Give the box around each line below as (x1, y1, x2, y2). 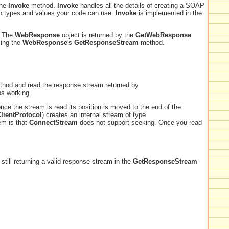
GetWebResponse (135, 31, 191, 39)
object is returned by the (60, 31, 135, 39)
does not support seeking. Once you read (78, 118, 202, 126)
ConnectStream (29, 118, 78, 126)
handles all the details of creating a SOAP (78, 1, 204, 9)
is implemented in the (136, 9, 202, 17)
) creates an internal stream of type (42, 110, 146, 119)
